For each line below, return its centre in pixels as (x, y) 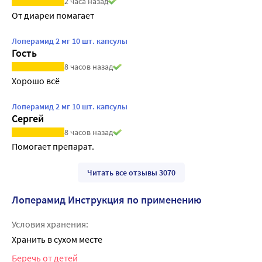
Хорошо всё (36, 81)
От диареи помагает (53, 15)
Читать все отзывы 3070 (131, 173)
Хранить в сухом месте (57, 239)
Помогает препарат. (53, 146)
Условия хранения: (50, 224)
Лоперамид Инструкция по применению (107, 200)
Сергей (28, 119)
